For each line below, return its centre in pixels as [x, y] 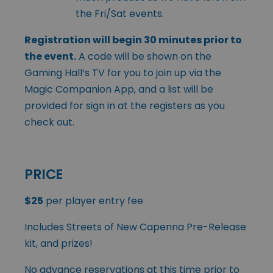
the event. [50, 56]
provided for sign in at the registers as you [125, 105]
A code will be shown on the [144, 56]
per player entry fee [93, 200]
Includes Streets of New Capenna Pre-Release [135, 227]
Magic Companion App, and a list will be [119, 89]
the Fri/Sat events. [120, 13]
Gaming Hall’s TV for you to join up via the [123, 73]
